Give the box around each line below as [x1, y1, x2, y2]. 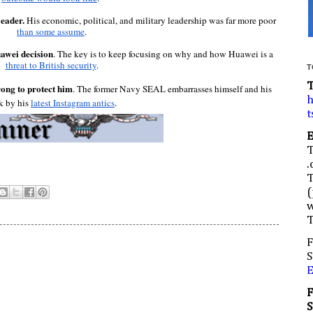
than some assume [17, 24, 85, 38]
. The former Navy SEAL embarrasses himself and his [73, 82, 272, 95]
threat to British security [5, 58, 96, 71]
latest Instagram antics [31, 96, 115, 109]
